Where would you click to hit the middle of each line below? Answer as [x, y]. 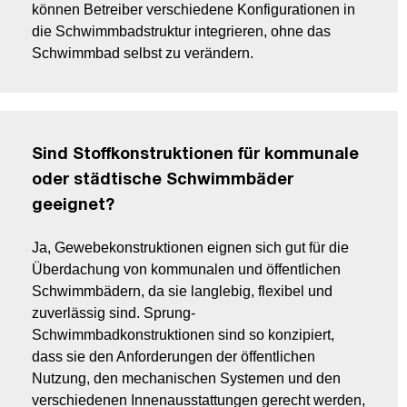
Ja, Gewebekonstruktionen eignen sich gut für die [190, 248]
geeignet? [73, 206]
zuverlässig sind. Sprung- [114, 313]
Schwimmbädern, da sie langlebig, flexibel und [182, 292]
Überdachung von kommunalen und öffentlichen [186, 270]
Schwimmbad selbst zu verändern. [143, 54]
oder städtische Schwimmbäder [163, 181]
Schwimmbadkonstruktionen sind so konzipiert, [183, 335]
